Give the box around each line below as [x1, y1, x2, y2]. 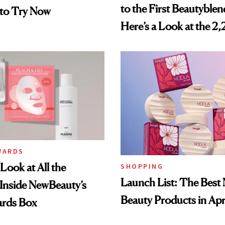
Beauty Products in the [121, 37, 223, 50]
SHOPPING [121, 161, 163, 171]
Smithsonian [121, 54, 177, 68]
